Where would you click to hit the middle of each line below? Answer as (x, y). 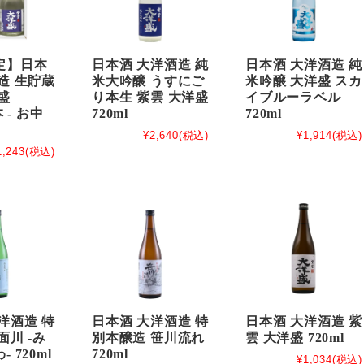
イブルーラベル (293, 97)
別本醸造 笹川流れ (149, 338)
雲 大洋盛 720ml (295, 338)
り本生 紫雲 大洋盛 (150, 97)
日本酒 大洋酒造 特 (150, 322)
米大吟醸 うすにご (149, 81)
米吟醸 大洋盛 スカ (304, 81)
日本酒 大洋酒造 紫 (304, 322)
